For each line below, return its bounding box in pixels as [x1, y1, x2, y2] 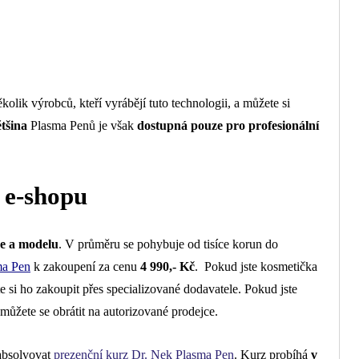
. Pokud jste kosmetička [195, 259, 317, 273]
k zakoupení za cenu [30, 259, 140, 273]
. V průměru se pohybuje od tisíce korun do [58, 236, 278, 251]
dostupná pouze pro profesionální [137, 118, 319, 132]
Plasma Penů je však [27, 118, 137, 132]
